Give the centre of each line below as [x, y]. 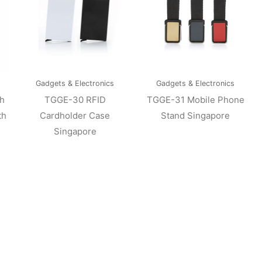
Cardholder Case [75, 116]
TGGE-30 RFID [75, 100]
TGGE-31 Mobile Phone [195, 100]
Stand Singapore [196, 116]
